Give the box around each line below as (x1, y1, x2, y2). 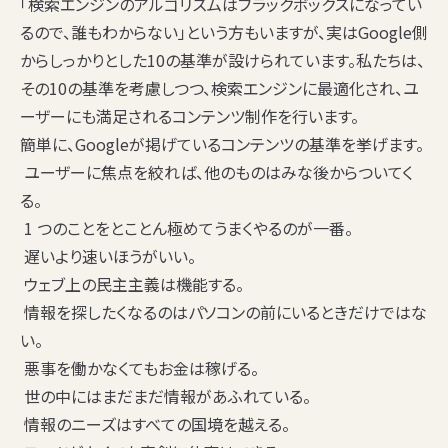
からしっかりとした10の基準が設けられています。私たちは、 (20, 48, 425, 73)
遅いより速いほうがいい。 (20, 244, 196, 269)
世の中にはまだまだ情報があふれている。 (20, 384, 311, 409)
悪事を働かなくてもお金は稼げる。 (20, 356, 259, 381)
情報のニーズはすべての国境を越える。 (20, 412, 290, 437)
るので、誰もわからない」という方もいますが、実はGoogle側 (20, 20, 428, 45)
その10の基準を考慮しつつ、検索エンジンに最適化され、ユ (20, 76, 419, 101)
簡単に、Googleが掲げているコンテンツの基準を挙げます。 (20, 132, 424, 157)
